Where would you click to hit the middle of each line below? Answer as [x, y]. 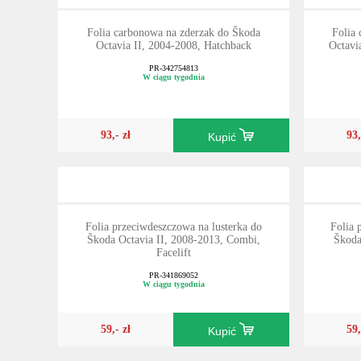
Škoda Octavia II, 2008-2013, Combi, [173, 239]
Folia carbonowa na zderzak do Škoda [173, 33]
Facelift [173, 252]
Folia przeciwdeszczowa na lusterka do [173, 226]
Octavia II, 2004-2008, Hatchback [173, 46]
